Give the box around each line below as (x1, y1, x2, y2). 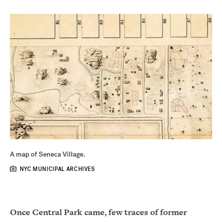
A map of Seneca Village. (10, 149, 85, 159)
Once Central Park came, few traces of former (10, 206, 187, 218)
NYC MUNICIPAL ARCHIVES (19, 165, 95, 173)
